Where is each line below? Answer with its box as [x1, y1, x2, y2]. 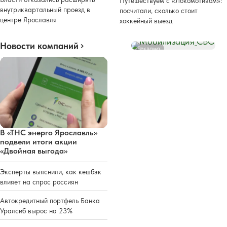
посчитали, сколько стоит [120, 6, 198, 15]
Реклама [137, 45, 160, 52]
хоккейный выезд [120, 16, 172, 25]
